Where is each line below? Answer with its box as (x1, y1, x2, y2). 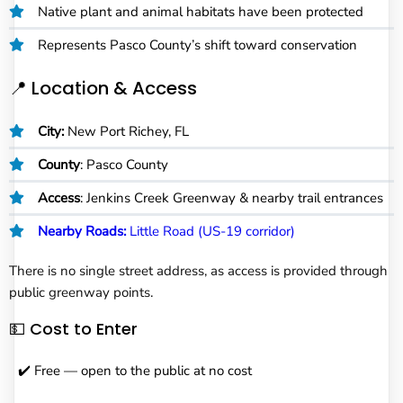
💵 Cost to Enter (9, 317, 138, 340)
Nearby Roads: (38, 221, 126, 240)
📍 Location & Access (9, 75, 197, 101)
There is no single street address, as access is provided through (9, 261, 388, 280)
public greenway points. (9, 282, 153, 301)
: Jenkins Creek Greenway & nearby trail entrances (80, 188, 383, 207)
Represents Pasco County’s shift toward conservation (38, 35, 357, 54)
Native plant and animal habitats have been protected (38, 2, 363, 21)
